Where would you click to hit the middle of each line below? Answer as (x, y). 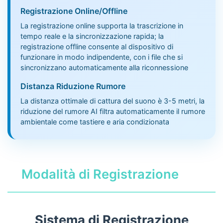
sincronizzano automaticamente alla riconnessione (104, 67)
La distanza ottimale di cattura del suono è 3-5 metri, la (112, 101)
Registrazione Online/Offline (74, 11)
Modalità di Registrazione (100, 174)
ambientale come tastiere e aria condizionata (95, 121)
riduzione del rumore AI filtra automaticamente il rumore (113, 111)
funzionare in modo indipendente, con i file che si (102, 57)
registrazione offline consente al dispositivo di (97, 46)
